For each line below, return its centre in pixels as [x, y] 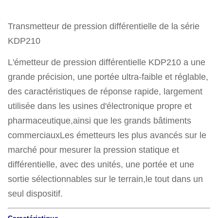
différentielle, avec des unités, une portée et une [101, 164]
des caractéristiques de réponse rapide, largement [105, 91]
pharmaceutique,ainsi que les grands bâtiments [100, 121]
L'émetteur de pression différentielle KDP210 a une [107, 62]
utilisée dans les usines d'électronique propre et [100, 106]
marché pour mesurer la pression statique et [93, 150]
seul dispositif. [35, 194]
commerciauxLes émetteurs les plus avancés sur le [107, 135]
